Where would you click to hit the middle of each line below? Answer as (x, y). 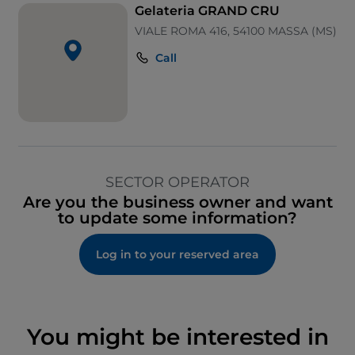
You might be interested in (177, 337)
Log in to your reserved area (177, 255)
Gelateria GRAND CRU (207, 11)
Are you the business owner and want (177, 202)
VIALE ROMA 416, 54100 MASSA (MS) (236, 31)
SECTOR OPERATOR (177, 183)
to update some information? (177, 218)
